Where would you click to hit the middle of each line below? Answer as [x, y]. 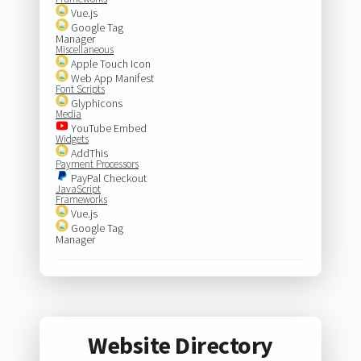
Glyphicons [95, 103]
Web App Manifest [111, 78]
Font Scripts [80, 89]
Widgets [72, 139]
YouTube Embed [107, 128]
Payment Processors [97, 164]
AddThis [88, 153]
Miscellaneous [84, 49]
